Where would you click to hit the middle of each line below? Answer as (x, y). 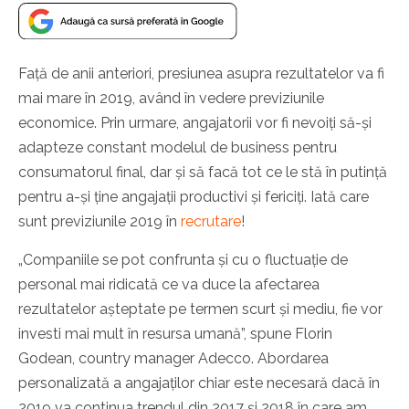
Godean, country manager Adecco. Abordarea (173, 359)
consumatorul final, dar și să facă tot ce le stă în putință (203, 173)
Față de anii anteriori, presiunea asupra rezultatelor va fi (201, 74)
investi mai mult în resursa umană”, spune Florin (175, 334)
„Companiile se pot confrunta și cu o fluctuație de (183, 260)
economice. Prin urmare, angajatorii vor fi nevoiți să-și (195, 123)
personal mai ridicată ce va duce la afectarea (169, 285)
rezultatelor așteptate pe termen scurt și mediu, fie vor (200, 309)
